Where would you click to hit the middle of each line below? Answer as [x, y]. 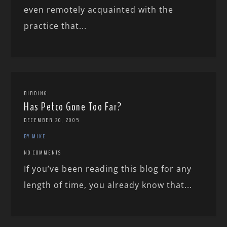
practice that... [55, 26]
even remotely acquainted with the [99, 10]
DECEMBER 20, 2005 [52, 120]
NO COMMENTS [43, 153]
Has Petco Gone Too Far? [73, 107]
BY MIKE [35, 137]
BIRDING [36, 93]
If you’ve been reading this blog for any [108, 169]
